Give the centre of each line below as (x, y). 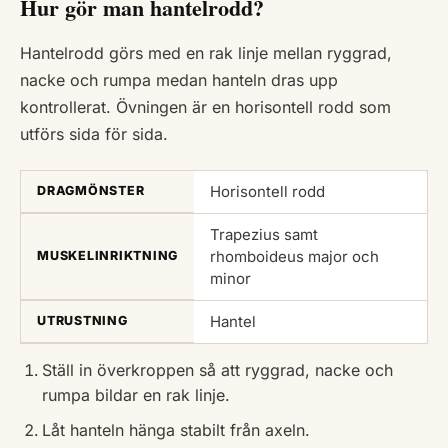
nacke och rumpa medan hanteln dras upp (179, 80)
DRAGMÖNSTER (91, 191)
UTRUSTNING (82, 321)
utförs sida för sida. (94, 134)
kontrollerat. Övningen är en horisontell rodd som (205, 107)
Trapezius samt (264, 235)
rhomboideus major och (294, 257)
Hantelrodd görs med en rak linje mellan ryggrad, (206, 53)
